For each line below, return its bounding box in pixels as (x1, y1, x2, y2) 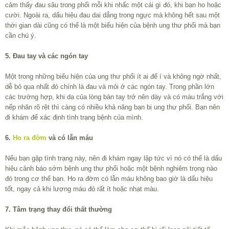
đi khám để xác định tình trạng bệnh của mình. (5, 113, 143, 121)
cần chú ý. (5, 31, 36, 39)
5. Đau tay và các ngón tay (5, 52, 88, 60)
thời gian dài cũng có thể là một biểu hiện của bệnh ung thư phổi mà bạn (5, 21, 220, 29)
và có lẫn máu (47, 133, 93, 142)
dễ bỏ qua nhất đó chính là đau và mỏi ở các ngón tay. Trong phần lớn (5, 82, 214, 90)
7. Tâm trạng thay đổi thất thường (5, 205, 112, 213)
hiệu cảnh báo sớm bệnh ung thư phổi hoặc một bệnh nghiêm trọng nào (5, 164, 217, 172)
